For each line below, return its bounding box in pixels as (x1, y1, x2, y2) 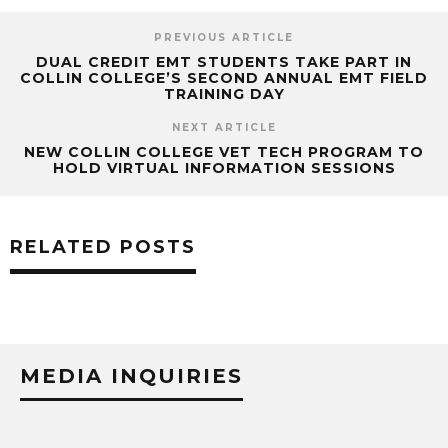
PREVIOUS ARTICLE (154, 30, 294, 44)
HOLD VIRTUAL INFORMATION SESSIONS (52, 158, 396, 177)
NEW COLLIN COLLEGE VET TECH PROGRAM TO (24, 142, 424, 161)
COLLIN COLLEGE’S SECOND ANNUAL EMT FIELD (20, 68, 428, 87)
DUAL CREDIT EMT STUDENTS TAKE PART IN (36, 52, 412, 71)
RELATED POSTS (10, 235, 196, 258)
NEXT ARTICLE (171, 120, 277, 134)
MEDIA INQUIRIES (20, 363, 243, 388)
